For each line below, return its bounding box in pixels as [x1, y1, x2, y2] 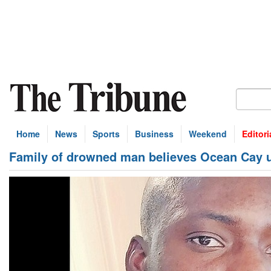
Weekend [189, 128, 227, 140]
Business [135, 128, 174, 140]
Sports [93, 128, 120, 140]
